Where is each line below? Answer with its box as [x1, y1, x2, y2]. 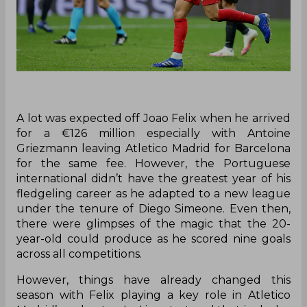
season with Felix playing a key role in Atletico [16, 288, 291, 302]
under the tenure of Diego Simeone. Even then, [16, 201, 291, 215]
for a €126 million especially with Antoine [16, 126, 291, 140]
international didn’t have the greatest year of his [16, 171, 291, 185]
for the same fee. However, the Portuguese [16, 156, 291, 170]
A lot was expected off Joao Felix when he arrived [16, 111, 291, 125]
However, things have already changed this [16, 273, 291, 286]
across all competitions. [16, 247, 142, 260]
